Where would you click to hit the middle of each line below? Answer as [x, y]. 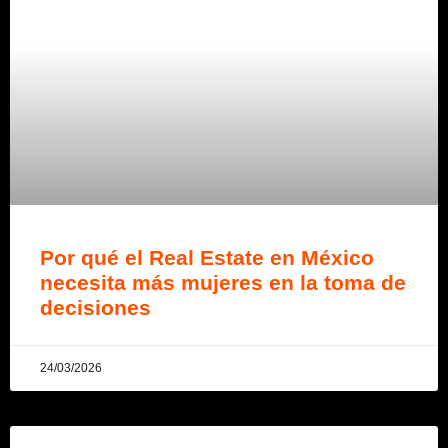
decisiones [95, 308]
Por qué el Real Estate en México [207, 258]
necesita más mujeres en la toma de [223, 283]
